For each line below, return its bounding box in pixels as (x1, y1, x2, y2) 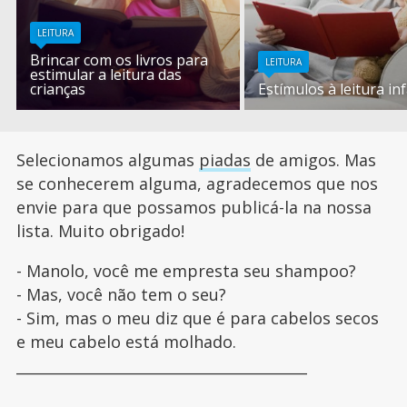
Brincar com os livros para (30, 49, 209, 70)
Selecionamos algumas (15, 148, 199, 171)
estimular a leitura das (30, 64, 183, 84)
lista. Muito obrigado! (15, 219, 184, 242)
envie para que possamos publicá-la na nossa (15, 195, 372, 218)
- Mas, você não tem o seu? (15, 283, 226, 305)
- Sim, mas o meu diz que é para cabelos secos (15, 306, 379, 329)
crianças (30, 78, 86, 99)
